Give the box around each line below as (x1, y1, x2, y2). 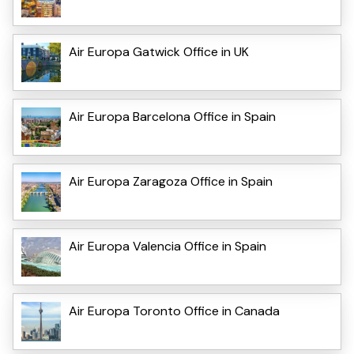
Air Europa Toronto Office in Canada (69, 302, 280, 319)
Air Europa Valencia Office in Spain (69, 237, 266, 254)
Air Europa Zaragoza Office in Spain (69, 172, 273, 190)
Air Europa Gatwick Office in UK (69, 43, 249, 60)
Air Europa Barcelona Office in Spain (69, 107, 276, 125)
